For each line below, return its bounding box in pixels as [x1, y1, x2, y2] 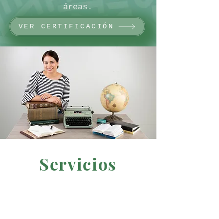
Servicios [39, 153, 117, 175]
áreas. [63, 2, 92, 12]
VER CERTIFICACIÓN [18, 22, 114, 30]
